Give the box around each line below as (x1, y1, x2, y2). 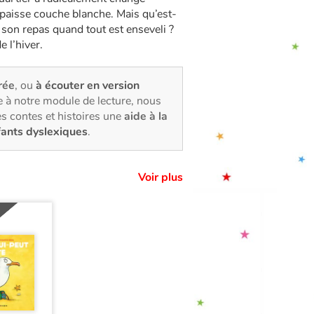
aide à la (124, 109, 168, 125)
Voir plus (138, 170, 183, 186)
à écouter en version (36, 78, 139, 94)
